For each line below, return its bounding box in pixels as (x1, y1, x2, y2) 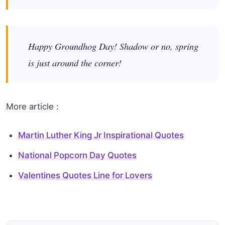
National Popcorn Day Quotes (18, 150, 137, 161)
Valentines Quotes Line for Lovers (18, 170, 152, 181)
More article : (6, 101, 59, 112)
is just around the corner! (28, 56, 122, 69)
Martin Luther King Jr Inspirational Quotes (18, 130, 184, 141)
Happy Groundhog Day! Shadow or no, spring (28, 40, 198, 53)
